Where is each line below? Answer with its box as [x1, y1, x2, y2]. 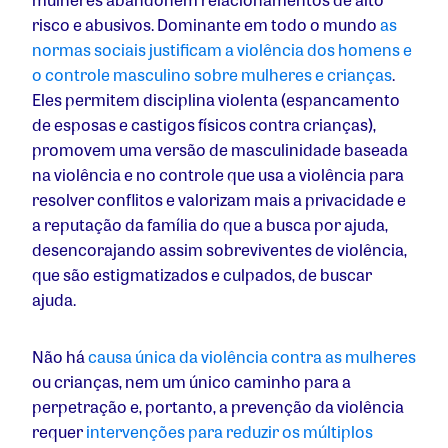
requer [32, 420, 86, 444]
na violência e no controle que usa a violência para [32, 163, 404, 187]
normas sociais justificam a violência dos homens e [32, 38, 412, 62]
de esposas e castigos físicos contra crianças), [32, 113, 376, 137]
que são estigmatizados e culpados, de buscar [32, 263, 372, 287]
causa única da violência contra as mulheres [88, 345, 416, 369]
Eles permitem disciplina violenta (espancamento [32, 88, 400, 112]
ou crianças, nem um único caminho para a [32, 370, 351, 394]
